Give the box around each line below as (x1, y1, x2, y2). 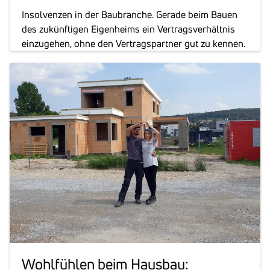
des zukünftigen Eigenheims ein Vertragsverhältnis (22, 22, 235, 35)
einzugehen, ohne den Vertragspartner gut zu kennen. (22, 37, 245, 49)
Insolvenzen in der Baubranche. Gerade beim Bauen (22, 8, 237, 20)
